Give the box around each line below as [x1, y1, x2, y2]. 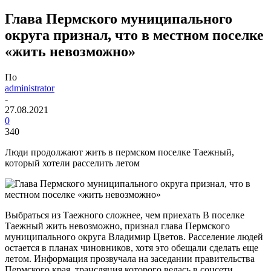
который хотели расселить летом [5, 157, 140, 168]
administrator [5, 82, 54, 93]
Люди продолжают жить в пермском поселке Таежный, [5, 146, 234, 157]
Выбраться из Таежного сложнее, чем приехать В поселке [5, 209, 244, 220]
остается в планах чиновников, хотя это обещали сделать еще [5, 242, 258, 253]
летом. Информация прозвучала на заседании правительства [5, 253, 255, 264]
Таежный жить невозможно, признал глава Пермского [5, 220, 230, 231]
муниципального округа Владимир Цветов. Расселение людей [5, 231, 263, 242]
